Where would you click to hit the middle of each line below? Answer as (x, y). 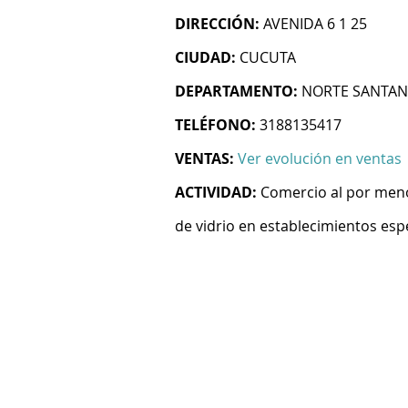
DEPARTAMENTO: (236, 91)
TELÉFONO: (215, 125)
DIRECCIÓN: (217, 24)
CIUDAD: (205, 57)
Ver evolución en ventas (320, 158)
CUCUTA (268, 57)
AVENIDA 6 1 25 (315, 24)
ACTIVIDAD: (216, 192)
